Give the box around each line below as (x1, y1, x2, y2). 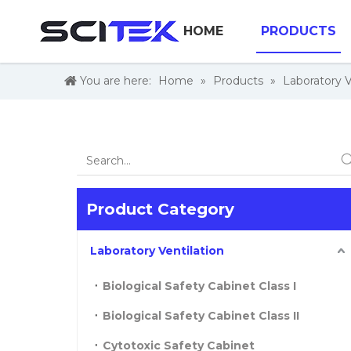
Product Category (86, 200, 234, 219)
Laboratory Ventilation (90, 244, 224, 258)
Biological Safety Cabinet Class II (103, 309, 299, 323)
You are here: (80, 74, 151, 88)
